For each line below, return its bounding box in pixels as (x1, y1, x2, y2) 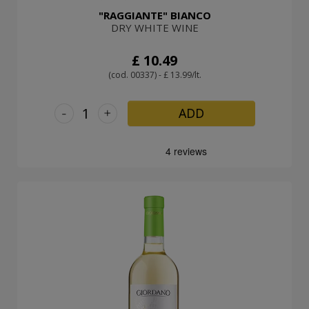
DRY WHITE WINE (110, 20, 199, 34)
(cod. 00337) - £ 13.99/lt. (108, 68, 201, 81)
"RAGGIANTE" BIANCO (98, 8, 211, 22)
